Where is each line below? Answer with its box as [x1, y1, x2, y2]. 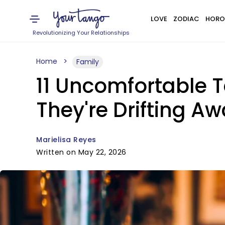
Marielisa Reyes [36, 135, 96, 145]
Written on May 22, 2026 [36, 147, 127, 157]
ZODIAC [173, 14, 199, 24]
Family [76, 57, 99, 67]
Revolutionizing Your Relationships [33, 29, 130, 37]
